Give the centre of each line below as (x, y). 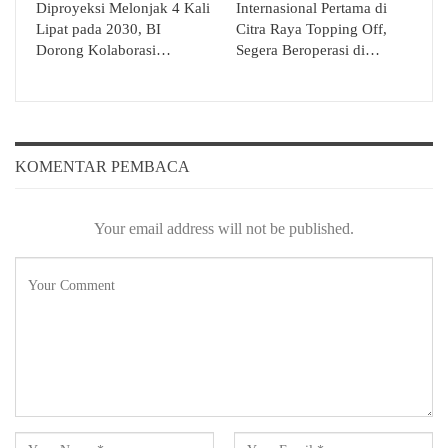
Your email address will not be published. (224, 228)
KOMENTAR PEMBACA (102, 167)
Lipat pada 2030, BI (98, 29)
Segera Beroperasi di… (308, 50)
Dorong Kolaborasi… (103, 50)
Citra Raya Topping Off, (311, 29)
